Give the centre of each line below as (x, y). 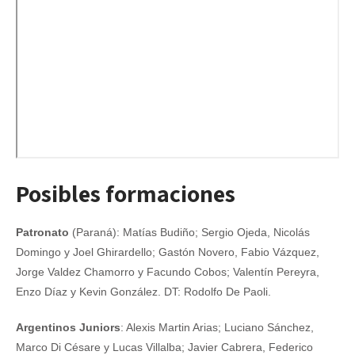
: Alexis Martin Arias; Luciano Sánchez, (217, 327)
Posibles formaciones (126, 193)
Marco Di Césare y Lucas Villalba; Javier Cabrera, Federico (164, 347)
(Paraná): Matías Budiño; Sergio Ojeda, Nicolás (189, 232)
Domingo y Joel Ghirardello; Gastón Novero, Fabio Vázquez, (168, 252)
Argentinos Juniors (68, 327)
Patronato (42, 232)
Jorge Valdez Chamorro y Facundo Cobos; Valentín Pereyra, (168, 272)
